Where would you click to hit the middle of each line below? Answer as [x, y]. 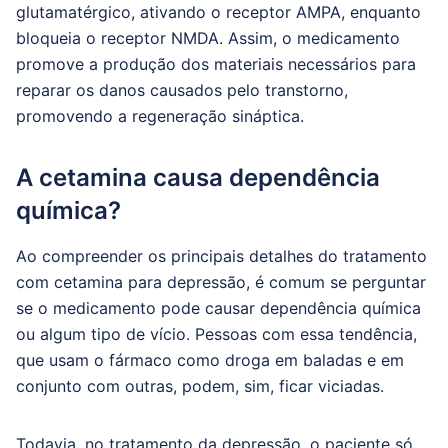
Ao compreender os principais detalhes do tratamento [221, 256]
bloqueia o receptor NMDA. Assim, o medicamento [208, 38]
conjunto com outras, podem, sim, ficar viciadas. [200, 386]
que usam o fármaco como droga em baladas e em [210, 360]
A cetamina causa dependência [198, 177]
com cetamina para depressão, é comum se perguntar [221, 282]
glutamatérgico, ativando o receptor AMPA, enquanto [218, 12]
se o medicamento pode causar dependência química [218, 308]
